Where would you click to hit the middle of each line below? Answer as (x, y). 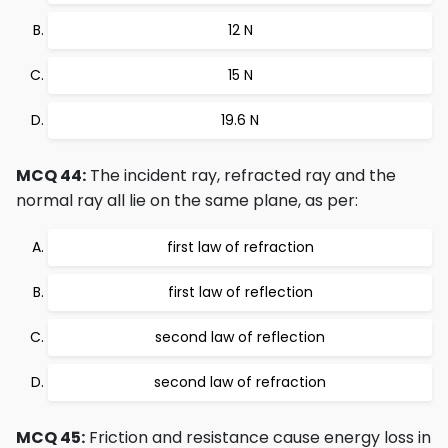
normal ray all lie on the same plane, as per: (187, 200)
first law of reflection (240, 292)
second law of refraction (240, 382)
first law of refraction (240, 247)
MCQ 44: (51, 175)
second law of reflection (240, 337)
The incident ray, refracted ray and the (241, 175)
